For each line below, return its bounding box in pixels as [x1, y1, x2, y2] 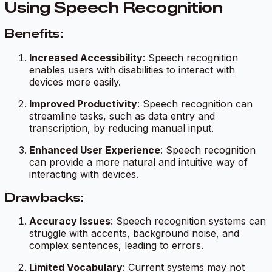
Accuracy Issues [29, 215, 110, 228]
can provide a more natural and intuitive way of [29, 155, 248, 168]
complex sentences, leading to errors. [29, 239, 203, 252]
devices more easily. [29, 75, 121, 88]
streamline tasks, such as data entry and [29, 109, 215, 122]
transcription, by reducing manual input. [29, 121, 214, 134]
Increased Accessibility [29, 51, 143, 64]
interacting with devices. [29, 168, 138, 180]
